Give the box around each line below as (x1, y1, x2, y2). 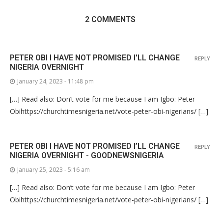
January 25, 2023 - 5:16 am (17, 165, 90, 174)
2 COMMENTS (84, 14, 136, 24)
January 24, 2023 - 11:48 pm (17, 77, 94, 85)
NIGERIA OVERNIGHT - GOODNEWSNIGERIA (10, 150, 164, 160)
